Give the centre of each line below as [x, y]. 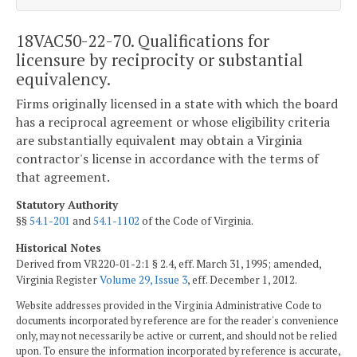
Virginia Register [58, 279]
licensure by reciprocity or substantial [159, 59]
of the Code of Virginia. [196, 220]
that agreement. [63, 177]
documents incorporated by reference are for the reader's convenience [177, 321]
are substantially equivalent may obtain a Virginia [159, 141]
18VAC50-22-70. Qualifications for [143, 40]
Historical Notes [59, 247]
